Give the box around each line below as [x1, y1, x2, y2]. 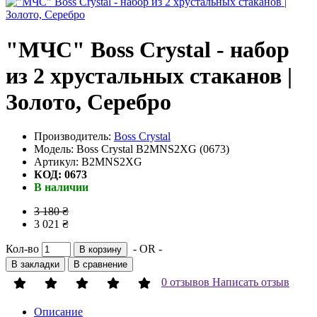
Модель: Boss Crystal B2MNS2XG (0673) [34, 142, 229, 155]
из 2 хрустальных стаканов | [6, 62, 292, 88]
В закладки [11, 258, 59, 270]
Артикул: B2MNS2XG [34, 155, 142, 168]
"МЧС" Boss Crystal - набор [6, 36, 289, 62]
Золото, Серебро [6, 88, 171, 115]
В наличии [34, 180, 88, 193]
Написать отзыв [209, 275, 289, 288]
